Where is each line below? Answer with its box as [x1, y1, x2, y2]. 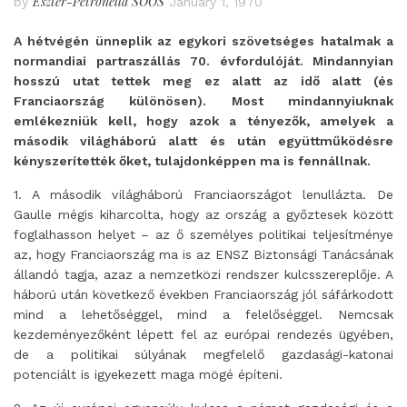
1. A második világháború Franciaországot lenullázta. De [14, 187, 393, 202]
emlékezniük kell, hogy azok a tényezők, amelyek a [14, 114, 393, 128]
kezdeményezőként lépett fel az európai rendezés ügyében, [14, 327, 393, 342]
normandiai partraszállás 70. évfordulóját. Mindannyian [14, 54, 393, 68]
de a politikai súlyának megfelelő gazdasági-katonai [14, 347, 393, 362]
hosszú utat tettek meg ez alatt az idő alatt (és [14, 74, 393, 88]
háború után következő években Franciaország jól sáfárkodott [14, 287, 393, 302]
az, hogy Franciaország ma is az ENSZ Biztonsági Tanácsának [14, 247, 393, 262]
